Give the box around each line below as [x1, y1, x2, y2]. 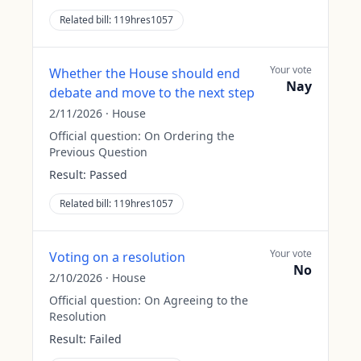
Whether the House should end [49, 64, 240, 82]
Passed [89, 167, 127, 182]
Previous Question [49, 144, 147, 160]
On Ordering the [144, 128, 234, 143]
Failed [89, 331, 122, 346]
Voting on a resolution [49, 248, 185, 266]
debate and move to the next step [49, 84, 255, 102]
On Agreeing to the [144, 293, 248, 308]
